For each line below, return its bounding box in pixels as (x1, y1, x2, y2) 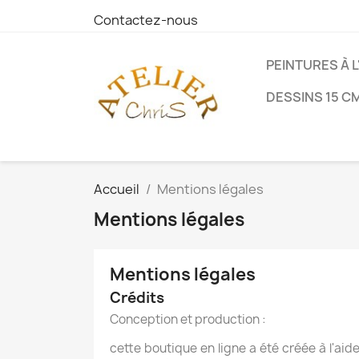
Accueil (94, 180, 139, 198)
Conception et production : (110, 311, 266, 328)
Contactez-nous (94, 11, 198, 29)
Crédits (110, 288, 164, 308)
